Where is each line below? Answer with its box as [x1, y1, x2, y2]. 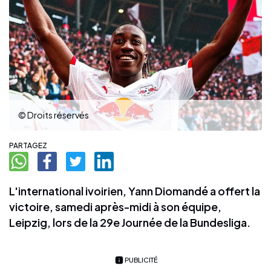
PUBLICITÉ [124, 255, 158, 264]
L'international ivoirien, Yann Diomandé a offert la [9, 183, 260, 198]
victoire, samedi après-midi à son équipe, [9, 199, 221, 214]
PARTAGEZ [9, 140, 47, 150]
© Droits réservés [18, 109, 89, 120]
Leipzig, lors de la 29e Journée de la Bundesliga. [9, 215, 250, 229]
